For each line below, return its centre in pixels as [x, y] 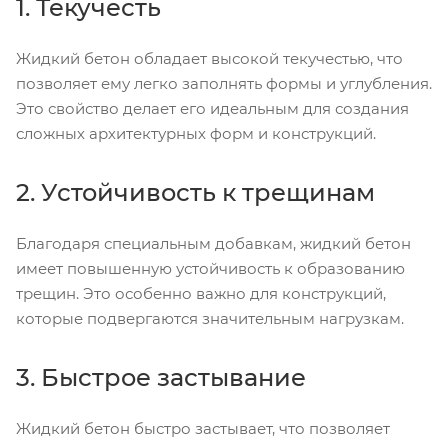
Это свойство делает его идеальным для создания [212, 108]
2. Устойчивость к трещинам [195, 192]
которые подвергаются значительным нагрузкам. [210, 318]
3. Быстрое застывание [161, 377]
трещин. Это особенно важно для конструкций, [201, 293]
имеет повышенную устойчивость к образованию [210, 268]
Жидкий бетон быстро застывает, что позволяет [203, 428]
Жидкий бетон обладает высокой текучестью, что [209, 58]
